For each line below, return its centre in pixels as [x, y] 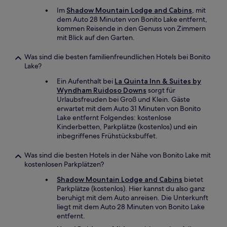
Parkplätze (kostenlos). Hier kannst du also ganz [131, 188]
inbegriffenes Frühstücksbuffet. [107, 136]
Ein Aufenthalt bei [86, 81]
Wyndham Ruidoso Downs [102, 90]
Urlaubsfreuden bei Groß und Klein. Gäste [123, 99]
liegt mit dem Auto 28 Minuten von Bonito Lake [131, 207]
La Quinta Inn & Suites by [158, 81]
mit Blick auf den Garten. [96, 37]
